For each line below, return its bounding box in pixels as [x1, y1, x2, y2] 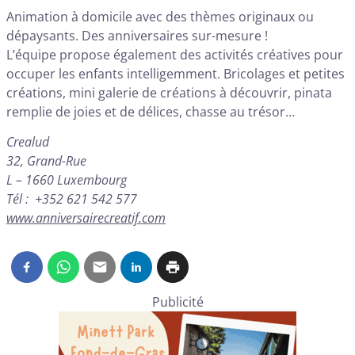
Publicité [151, 293, 204, 311]
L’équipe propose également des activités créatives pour [6, 45, 343, 63]
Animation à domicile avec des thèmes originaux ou [6, 7, 314, 25]
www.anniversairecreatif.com [6, 209, 166, 227]
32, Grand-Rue [6, 152, 86, 170]
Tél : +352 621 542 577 [6, 190, 137, 208]
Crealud [6, 133, 49, 151]
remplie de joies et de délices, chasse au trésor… [6, 102, 295, 120]
